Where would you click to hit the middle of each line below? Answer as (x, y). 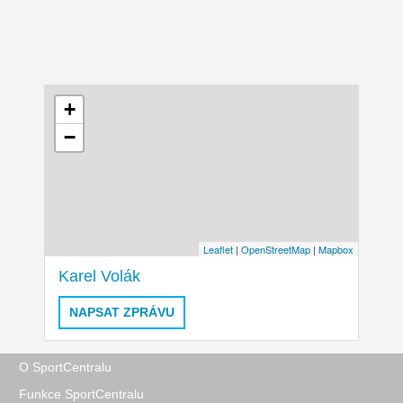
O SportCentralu (65, 367)
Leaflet (218, 250)
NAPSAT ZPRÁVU (121, 313)
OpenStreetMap (276, 250)
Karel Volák (99, 277)
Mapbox (336, 250)
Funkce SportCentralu (81, 394)
